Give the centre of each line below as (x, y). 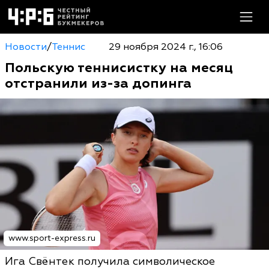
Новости (26, 47)
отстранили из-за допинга (98, 83)
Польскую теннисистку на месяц (119, 68)
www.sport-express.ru (52, 238)
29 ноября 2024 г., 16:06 (165, 47)
